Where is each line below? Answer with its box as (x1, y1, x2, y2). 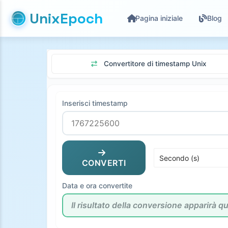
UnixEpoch (30, 9, 103, 27)
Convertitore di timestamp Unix (104, 60, 206, 68)
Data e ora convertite (62, 181, 132, 190)
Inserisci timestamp (62, 99, 128, 107)
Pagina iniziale (135, 14, 183, 22)
